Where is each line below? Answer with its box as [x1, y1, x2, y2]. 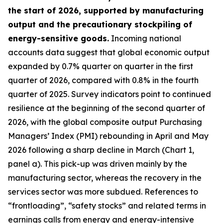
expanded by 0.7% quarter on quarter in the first [8, 61, 193, 71]
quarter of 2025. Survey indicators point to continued [8, 89, 211, 99]
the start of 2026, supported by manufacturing [8, 5, 204, 15]
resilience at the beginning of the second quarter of [8, 103, 205, 113]
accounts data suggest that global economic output [8, 47, 210, 57]
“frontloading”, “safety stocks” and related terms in [8, 201, 206, 211]
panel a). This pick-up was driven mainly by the [8, 159, 187, 169]
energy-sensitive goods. [8, 33, 109, 43]
